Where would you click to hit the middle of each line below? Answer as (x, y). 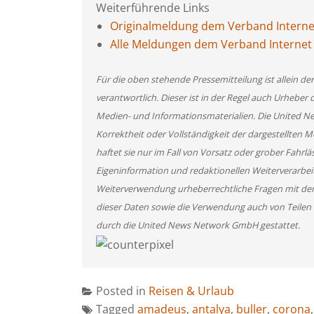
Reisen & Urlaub (191, 291)
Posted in (122, 291)
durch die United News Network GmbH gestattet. (198, 225)
